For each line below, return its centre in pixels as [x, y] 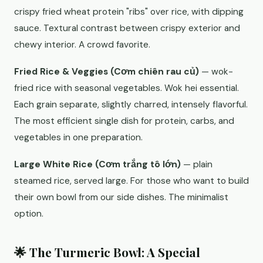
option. [29, 214]
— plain [197, 164]
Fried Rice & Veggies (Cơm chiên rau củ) [107, 72]
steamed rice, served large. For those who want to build [131, 181]
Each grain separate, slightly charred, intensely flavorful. [131, 104]
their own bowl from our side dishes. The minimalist [121, 197]
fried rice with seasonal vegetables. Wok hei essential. [127, 88]
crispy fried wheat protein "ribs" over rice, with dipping [129, 12]
